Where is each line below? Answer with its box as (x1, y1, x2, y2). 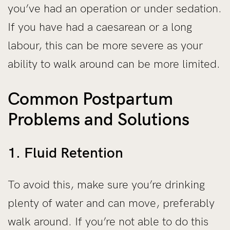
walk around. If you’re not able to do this (8, 215, 208, 229)
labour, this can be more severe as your (8, 38, 203, 52)
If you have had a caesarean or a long (8, 20, 192, 34)
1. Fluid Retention (8, 144, 123, 162)
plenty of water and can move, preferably (8, 196, 215, 210)
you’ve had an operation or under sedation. (8, 1, 222, 15)
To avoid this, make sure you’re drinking (8, 178, 205, 192)
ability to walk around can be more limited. (8, 56, 220, 71)
